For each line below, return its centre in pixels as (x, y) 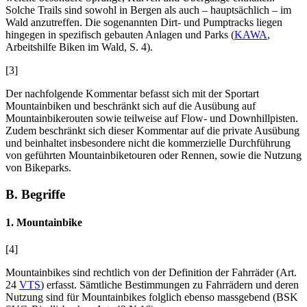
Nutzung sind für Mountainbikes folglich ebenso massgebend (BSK (152, 297)
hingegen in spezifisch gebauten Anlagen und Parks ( (120, 35)
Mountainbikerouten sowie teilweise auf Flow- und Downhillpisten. (152, 119)
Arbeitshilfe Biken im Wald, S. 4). (79, 47)
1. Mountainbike (44, 223)
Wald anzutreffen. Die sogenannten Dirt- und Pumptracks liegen (144, 23)
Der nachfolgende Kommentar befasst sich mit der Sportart (132, 94)
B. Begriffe (35, 194)
